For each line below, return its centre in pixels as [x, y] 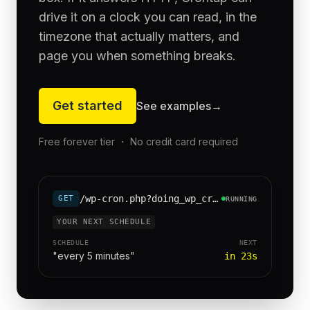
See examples [174, 106]
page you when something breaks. [137, 56]
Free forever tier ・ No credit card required [138, 142]
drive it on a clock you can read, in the [148, 17]
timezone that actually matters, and [139, 36]
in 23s [241, 256]
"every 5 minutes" [94, 256]
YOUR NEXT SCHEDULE [104, 222]
